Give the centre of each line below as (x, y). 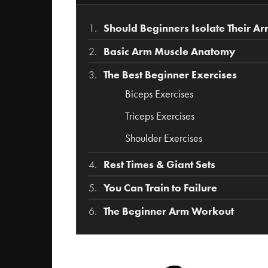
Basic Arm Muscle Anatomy (170, 52)
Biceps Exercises (159, 94)
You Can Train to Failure (160, 188)
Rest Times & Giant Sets (159, 165)
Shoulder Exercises (164, 138)
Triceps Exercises (160, 116)
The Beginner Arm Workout (169, 211)
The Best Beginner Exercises (170, 75)
